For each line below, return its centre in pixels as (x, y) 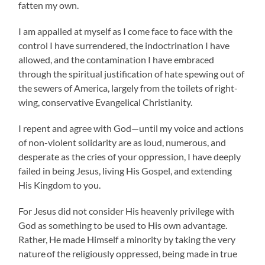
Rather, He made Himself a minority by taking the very (127, 239)
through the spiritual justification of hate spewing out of (132, 73)
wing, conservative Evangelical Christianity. (106, 102)
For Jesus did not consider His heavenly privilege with (127, 211)
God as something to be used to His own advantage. (123, 225)
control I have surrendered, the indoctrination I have (124, 45)
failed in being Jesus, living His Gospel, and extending (125, 170)
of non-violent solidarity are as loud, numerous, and (122, 142)
